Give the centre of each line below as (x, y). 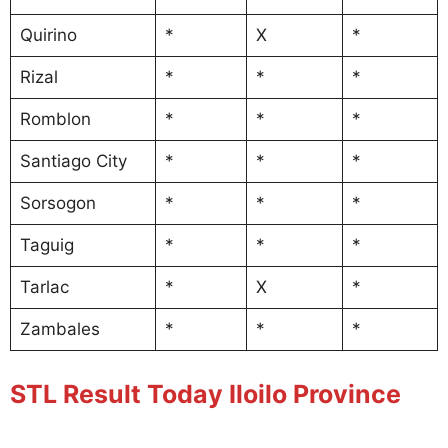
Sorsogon (57, 202)
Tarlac (44, 286)
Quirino (48, 34)
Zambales (59, 328)
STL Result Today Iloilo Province (205, 394)
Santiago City (73, 160)
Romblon (55, 118)
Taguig (46, 244)
